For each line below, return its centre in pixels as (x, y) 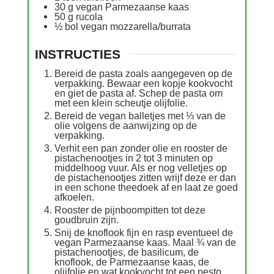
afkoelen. (74, 197)
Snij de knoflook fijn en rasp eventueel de (144, 232)
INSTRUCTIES (78, 54)
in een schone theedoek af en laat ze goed (146, 187)
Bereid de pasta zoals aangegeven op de (143, 73)
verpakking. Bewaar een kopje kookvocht (143, 83)
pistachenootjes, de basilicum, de (127, 252)
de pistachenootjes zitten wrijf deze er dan (145, 177)
